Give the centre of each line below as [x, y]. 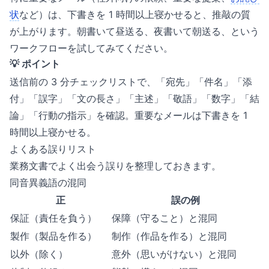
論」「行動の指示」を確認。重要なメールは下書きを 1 [128, 115]
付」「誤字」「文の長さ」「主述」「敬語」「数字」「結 [134, 98]
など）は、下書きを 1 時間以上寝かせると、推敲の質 [135, 14]
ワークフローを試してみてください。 [91, 48]
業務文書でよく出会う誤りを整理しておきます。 [115, 166]
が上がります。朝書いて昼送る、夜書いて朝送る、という [134, 31]
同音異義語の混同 [48, 183]
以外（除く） [39, 254]
